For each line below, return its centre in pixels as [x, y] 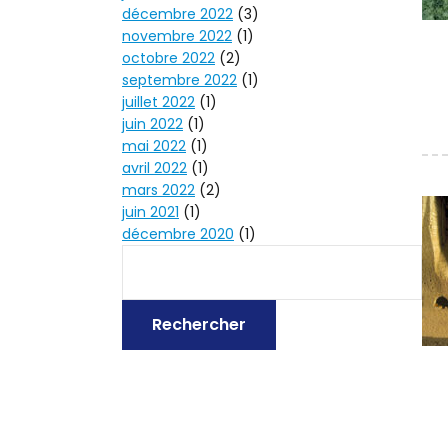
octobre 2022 [168, 58]
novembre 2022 [177, 36]
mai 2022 [154, 146]
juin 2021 [150, 212]
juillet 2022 [158, 102]
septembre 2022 [179, 80]
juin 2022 [152, 124]
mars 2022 [158, 190]
